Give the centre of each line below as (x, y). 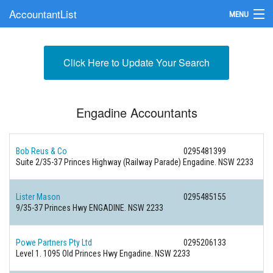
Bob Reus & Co (41, 151)
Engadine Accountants (136, 112)
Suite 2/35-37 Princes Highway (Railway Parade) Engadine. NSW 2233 (135, 162)
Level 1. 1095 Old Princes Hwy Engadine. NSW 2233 (103, 253)
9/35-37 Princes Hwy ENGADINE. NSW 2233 (90, 208)
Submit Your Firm (40, 67)
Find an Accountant (44, 41)
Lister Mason (38, 197)
